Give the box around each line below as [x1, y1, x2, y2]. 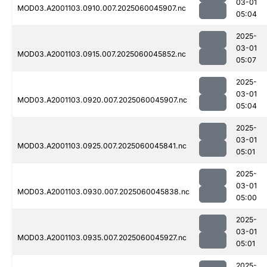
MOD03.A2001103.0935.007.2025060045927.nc [17, 233, 187, 243]
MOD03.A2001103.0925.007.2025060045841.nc [17, 141, 187, 151]
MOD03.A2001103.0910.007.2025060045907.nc [17, 4, 186, 13]
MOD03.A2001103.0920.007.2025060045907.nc [17, 95, 187, 105]
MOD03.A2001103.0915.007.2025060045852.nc [17, 49, 186, 59]
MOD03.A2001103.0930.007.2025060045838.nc [17, 187, 190, 197]
